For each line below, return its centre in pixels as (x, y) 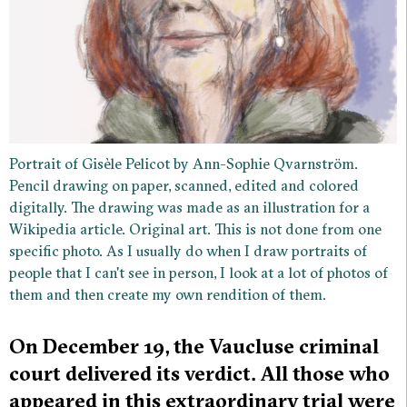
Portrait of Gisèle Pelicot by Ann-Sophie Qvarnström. (184, 164)
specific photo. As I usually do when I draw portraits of (188, 251)
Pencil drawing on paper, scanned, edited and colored (184, 186)
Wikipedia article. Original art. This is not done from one (195, 229)
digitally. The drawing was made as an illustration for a (189, 208)
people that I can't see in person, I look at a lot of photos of (199, 273)
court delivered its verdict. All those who (199, 374)
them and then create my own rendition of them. (168, 295)
